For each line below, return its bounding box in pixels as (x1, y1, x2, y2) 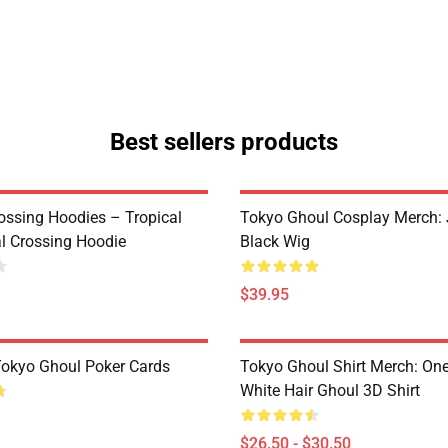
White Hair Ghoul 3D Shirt (240, 381, 420, 400)
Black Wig (240, 232, 310, 251)
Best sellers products (110, 128, 338, 156)
